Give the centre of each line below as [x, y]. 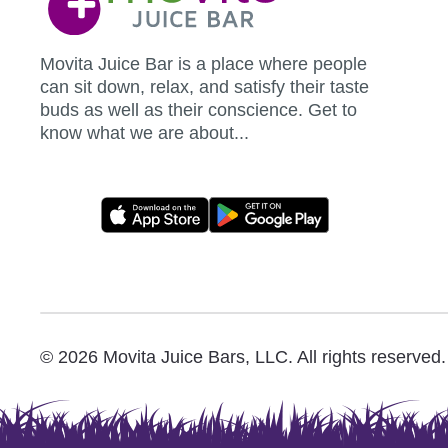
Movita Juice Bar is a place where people [203, 63]
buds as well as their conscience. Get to [198, 109]
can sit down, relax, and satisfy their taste [204, 86]
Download [133, 303]
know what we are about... [144, 132]
